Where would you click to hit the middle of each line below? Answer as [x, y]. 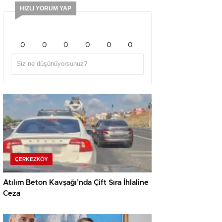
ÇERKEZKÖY [31, 159]
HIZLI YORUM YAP [46, 8]
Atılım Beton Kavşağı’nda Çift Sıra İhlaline [76, 182]
